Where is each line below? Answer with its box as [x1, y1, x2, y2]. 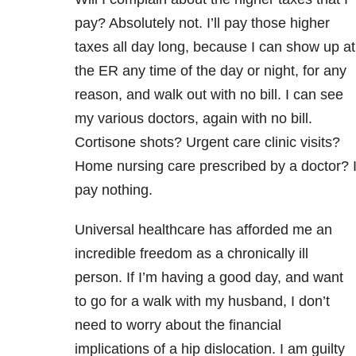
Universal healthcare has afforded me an [75, 222, 332, 238]
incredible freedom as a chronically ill [75, 246, 308, 262]
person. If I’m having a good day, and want [75, 269, 343, 286]
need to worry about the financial [75, 317, 281, 334]
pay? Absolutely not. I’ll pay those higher [75, 15, 330, 32]
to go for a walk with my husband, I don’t [75, 293, 330, 310]
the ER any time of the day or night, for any [75, 63, 346, 79]
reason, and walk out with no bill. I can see [75, 87, 343, 103]
